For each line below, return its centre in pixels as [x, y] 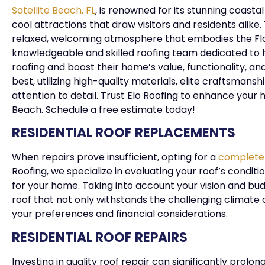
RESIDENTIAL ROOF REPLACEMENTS [124, 133]
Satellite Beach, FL [54, 10]
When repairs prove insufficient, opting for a [115, 157]
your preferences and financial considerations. [121, 214]
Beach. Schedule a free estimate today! [104, 109]
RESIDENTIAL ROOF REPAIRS [101, 237]
